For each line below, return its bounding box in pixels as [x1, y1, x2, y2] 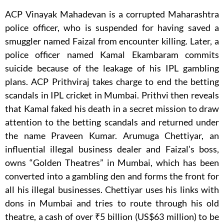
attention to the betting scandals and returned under [5, 116, 219, 127]
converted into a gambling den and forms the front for [5, 170, 219, 181]
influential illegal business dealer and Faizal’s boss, [5, 143, 219, 154]
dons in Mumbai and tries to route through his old [5, 197, 219, 208]
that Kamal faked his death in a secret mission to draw [5, 102, 219, 114]
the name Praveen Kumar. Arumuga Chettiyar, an [5, 129, 219, 141]
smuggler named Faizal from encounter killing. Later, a [5, 35, 219, 46]
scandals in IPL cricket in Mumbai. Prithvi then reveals [5, 89, 219, 100]
